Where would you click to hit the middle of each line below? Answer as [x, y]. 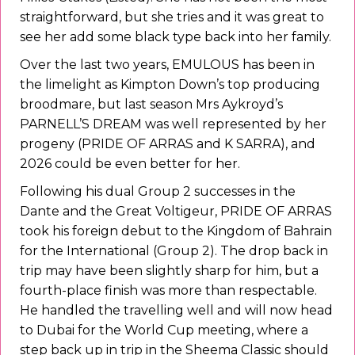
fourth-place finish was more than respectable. [168, 291]
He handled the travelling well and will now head [176, 311]
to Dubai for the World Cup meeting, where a [164, 330]
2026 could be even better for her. [130, 164]
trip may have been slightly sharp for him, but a [169, 271]
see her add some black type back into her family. [176, 37]
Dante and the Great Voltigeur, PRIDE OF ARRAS [176, 212]
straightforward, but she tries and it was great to [172, 17]
